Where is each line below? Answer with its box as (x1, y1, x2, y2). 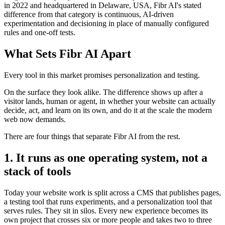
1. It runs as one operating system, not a (4, 151, 207, 164)
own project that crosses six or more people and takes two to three (4, 215, 212, 224)
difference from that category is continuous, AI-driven (4, 10, 174, 19)
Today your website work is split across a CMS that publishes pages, (4, 188, 221, 197)
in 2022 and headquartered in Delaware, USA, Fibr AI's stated (4, 1, 201, 10)
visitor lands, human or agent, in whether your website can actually (4, 97, 215, 105)
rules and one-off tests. (4, 28, 75, 37)
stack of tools (4, 164, 71, 178)
